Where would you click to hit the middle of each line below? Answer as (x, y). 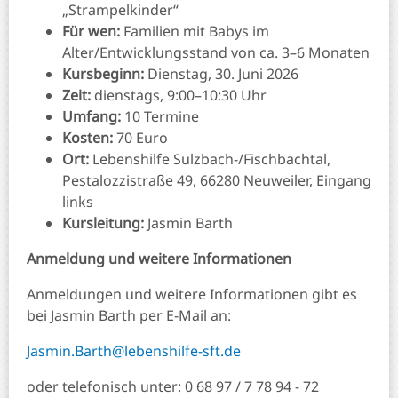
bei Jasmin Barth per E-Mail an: (129, 316)
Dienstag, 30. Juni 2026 (221, 74)
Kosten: (88, 138)
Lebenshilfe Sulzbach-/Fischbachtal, (210, 159)
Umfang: (92, 117)
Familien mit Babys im (195, 32)
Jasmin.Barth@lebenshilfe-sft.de (134, 351)
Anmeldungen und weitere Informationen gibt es (192, 295)
